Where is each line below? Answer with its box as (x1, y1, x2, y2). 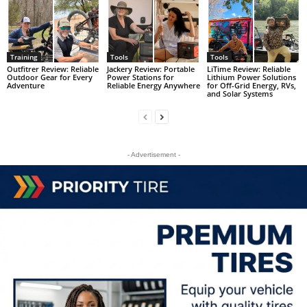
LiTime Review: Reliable (206, 63, 291, 74)
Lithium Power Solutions (206, 71, 296, 82)
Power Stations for (106, 71, 174, 82)
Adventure (7, 79, 45, 90)
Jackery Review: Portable (106, 63, 195, 74)
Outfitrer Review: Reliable (7, 63, 99, 74)
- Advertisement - (127, 150, 180, 158)
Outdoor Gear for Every (7, 71, 93, 82)
